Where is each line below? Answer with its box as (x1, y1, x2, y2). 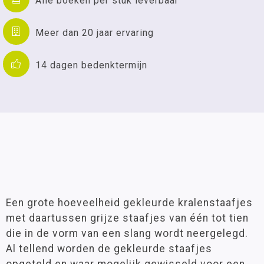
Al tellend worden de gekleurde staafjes (6, 243, 212, 255)
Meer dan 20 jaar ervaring (35, 27, 154, 38)
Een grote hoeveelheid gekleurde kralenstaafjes (6, 197, 253, 209)
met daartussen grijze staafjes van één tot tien (6, 212, 249, 224)
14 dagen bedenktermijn (35, 59, 147, 71)
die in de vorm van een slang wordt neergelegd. (6, 227, 248, 239)
